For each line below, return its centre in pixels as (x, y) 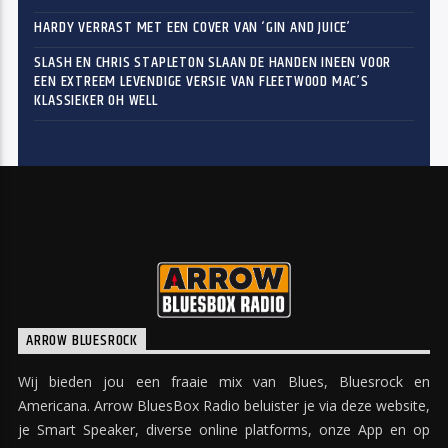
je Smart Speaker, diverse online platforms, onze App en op (224, 429)
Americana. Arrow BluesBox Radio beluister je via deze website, (224, 405)
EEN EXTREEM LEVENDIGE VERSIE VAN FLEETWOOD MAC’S (201, 82)
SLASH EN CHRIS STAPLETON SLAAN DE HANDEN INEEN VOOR (213, 63)
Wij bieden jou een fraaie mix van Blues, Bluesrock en (224, 381)
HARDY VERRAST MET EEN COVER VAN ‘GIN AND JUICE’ (193, 28)
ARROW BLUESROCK (81, 341)
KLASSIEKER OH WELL (96, 101)
